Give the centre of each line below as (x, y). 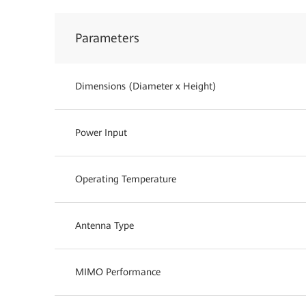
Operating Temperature (126, 179)
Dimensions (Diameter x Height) (146, 86)
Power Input (101, 133)
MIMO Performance (118, 272)
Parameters (107, 38)
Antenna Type (105, 225)
